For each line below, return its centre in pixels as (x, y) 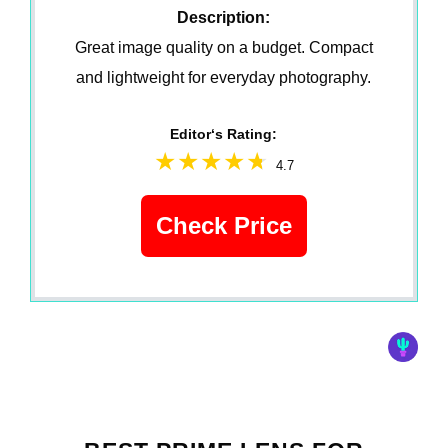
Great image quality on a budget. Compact (223, 47)
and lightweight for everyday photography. (224, 77)
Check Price (223, 225)
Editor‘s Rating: (224, 134)
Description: (224, 17)
